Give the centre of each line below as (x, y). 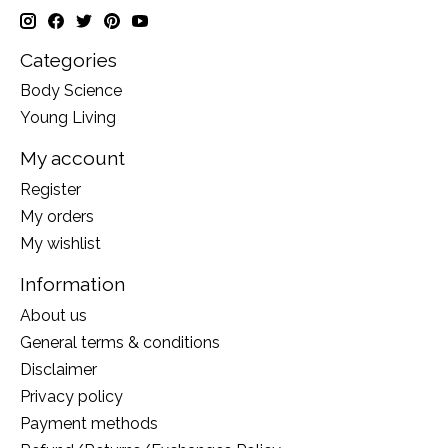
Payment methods (89, 423)
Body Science (71, 91)
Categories (68, 59)
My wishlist (60, 244)
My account (72, 158)
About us (53, 315)
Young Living (68, 118)
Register (50, 190)
